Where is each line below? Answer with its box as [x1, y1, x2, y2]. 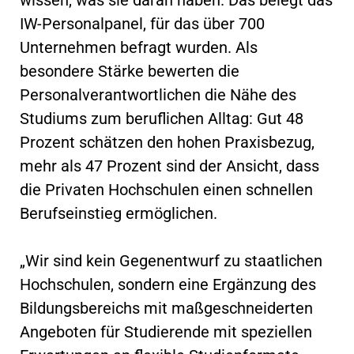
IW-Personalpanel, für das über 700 [20, 13, 265, 33]
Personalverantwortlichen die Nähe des [20, 85, 296, 104]
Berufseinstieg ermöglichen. [20, 203, 217, 223]
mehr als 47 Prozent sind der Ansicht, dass [20, 156, 319, 175]
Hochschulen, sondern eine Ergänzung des [20, 274, 316, 294]
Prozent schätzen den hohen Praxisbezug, [20, 132, 314, 152]
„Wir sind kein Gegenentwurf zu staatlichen [20, 250, 322, 270]
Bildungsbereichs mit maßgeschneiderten [20, 298, 313, 318]
